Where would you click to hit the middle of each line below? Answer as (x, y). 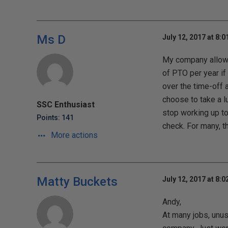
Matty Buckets (77, 182)
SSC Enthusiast (66, 105)
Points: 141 (55, 118)
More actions (73, 135)
